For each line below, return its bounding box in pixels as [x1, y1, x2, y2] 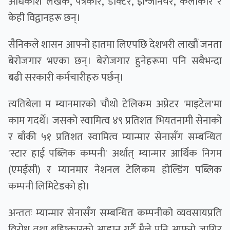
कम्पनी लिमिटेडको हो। [8, 178, 90, 196]
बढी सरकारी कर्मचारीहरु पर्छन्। [8, 69, 124, 87]
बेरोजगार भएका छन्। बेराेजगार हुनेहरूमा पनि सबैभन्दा [8, 52, 222, 70]
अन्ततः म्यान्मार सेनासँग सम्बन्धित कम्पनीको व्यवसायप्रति [8, 204, 222, 222]
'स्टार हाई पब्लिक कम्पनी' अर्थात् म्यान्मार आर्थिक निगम [8, 145, 222, 163]
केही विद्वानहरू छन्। [8, 9, 81, 27]
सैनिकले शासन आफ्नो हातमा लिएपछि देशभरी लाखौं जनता [8, 36, 222, 54]
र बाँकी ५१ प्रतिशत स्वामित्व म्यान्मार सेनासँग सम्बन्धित [8, 128, 222, 146]
